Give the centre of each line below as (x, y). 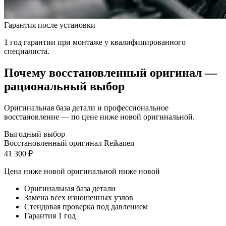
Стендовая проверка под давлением (86, 206)
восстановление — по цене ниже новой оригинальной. (99, 117)
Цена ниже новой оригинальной (60, 171)
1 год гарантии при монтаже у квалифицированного (95, 42)
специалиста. (27, 51)
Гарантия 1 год (50, 215)
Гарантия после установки (50, 25)
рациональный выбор (64, 86)
